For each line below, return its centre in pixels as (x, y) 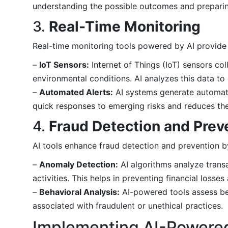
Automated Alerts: (76, 92)
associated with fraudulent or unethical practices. (128, 205)
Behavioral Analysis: (79, 192)
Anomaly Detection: (79, 164)
